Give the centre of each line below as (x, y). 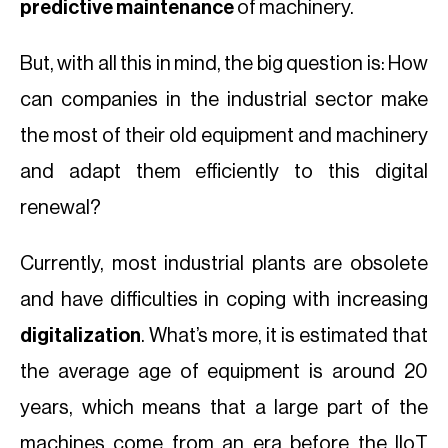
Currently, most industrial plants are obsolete (224, 264)
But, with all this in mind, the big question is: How (224, 64)
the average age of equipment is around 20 (224, 372)
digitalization (80, 336)
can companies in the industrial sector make (224, 100)
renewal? (60, 208)
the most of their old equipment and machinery (224, 136)
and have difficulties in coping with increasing (224, 300)
